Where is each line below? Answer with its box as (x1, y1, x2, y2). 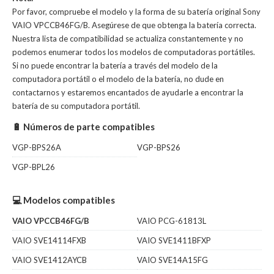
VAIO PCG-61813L (137, 216, 206, 226)
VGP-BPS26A (12, 143, 61, 152)
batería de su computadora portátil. (12, 101, 140, 111)
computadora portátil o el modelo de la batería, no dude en (12, 74, 224, 84)
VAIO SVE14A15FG (137, 255, 208, 265)
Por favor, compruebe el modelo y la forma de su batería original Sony (12, 7, 261, 17)
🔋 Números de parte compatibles (12, 121, 155, 132)
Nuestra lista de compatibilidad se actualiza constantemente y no (12, 34, 243, 43)
